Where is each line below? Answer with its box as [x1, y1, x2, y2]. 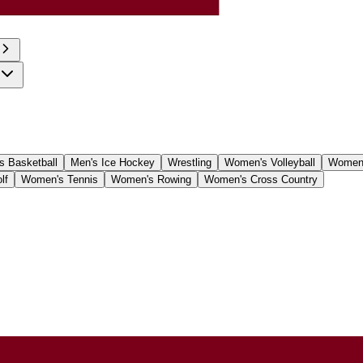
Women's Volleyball [224, 156, 315, 169]
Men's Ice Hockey [70, 156, 155, 169]
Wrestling [168, 156, 211, 169]
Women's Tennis [21, 173, 98, 186]
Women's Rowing [111, 173, 191, 186]
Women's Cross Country [204, 173, 318, 186]
